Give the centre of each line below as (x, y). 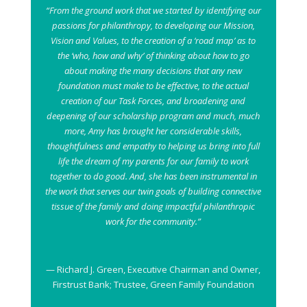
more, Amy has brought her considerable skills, (153, 131)
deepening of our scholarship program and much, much (153, 116)
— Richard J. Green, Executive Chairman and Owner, (153, 269)
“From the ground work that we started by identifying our (153, 10)
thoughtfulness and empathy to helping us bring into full (153, 146)
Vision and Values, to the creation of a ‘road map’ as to (153, 40)
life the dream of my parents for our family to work (153, 161)
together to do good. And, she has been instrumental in (153, 176)
